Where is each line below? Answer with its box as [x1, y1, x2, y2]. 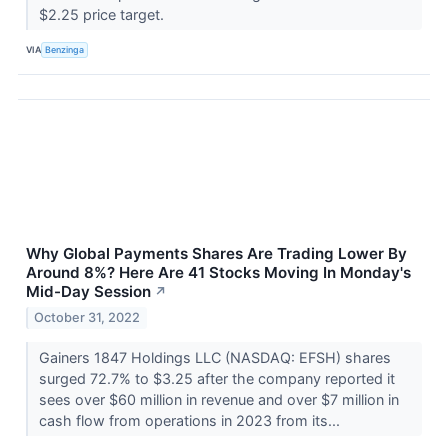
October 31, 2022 [34, 309, 141, 325]
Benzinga [45, 44, 85, 56]
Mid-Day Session [26, 281, 151, 301]
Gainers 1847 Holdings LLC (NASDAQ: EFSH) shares [38, 348, 391, 366]
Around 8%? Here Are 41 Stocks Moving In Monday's [26, 262, 411, 282]
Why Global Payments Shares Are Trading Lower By [26, 243, 407, 263]
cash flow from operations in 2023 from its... [38, 411, 344, 429]
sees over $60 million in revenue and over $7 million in [38, 390, 399, 408]
